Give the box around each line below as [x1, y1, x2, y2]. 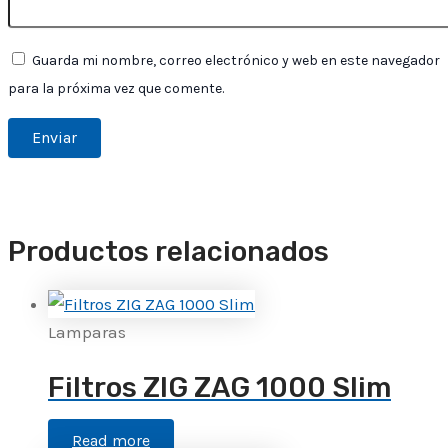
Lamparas [48, 322, 126, 343]
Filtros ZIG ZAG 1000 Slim [48, 370, 391, 404]
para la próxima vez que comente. [8, 79, 224, 97]
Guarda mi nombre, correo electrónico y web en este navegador [32, 51, 440, 69]
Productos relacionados [8, 235, 329, 269]
